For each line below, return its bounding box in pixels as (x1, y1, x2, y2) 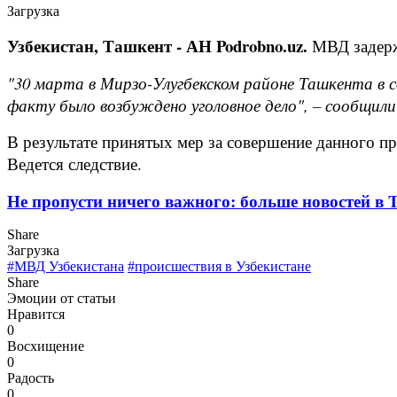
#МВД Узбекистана (7, 258, 124, 274)
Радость (7, 370, 54, 385)
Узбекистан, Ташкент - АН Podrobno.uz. (7, 33, 307, 58)
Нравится (7, 306, 65, 322)
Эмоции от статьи (7, 290, 116, 306)
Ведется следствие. (7, 152, 142, 175)
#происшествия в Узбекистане (128, 258, 311, 274)
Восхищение (7, 338, 84, 354)
